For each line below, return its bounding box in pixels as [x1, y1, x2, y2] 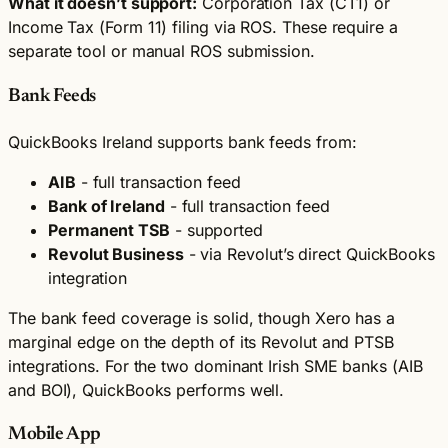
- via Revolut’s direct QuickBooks [183, 243, 436, 264]
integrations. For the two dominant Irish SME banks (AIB [8, 355, 423, 376]
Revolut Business [48, 243, 184, 264]
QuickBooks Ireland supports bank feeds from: [8, 131, 357, 152]
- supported [169, 219, 264, 240]
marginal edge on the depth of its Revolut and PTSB [8, 331, 395, 352]
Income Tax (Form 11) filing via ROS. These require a [8, 17, 398, 38]
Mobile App [8, 425, 101, 445]
